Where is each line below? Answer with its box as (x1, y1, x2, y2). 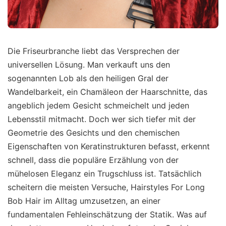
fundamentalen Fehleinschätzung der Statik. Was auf (8, 209, 207, 220)
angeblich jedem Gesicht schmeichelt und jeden (8, 100, 189, 111)
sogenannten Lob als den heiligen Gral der (8, 73, 168, 84)
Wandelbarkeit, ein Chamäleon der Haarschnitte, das (8, 87, 207, 97)
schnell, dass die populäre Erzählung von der (8, 155, 179, 165)
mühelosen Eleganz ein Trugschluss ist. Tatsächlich (8, 168, 201, 179)
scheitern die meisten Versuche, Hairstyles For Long (8, 182, 205, 193)
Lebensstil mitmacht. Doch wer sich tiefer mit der (8, 114, 196, 125)
